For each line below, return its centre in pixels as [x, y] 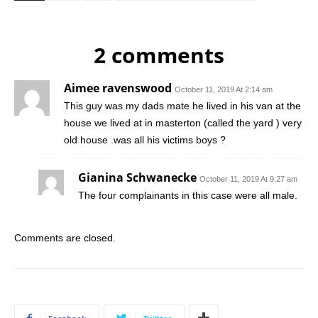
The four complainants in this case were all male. [188, 195]
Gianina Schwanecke [137, 177]
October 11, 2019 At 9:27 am [248, 179]
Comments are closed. [65, 237]
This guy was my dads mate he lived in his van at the [182, 105]
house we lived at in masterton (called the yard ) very [183, 122]
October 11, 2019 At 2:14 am [224, 89]
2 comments [159, 55]
